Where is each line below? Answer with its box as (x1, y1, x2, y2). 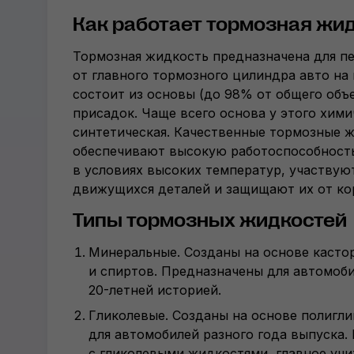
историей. (153, 282, 221, 298)
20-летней (88, 282, 153, 298)
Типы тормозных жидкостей (73, 209, 347, 232)
